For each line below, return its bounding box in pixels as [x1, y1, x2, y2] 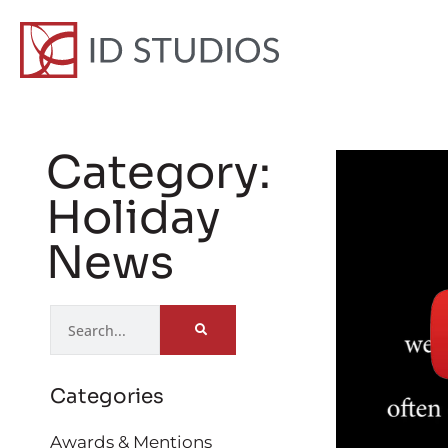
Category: [46, 144, 271, 201]
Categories [50, 384, 164, 409]
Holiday [46, 189, 221, 246]
